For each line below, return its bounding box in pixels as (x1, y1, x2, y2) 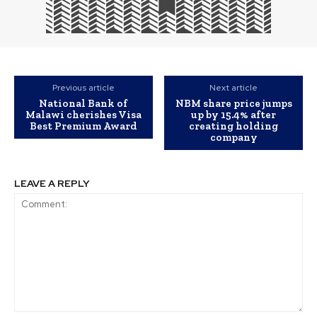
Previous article (52, 82, 115, 94)
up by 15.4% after (191, 108, 277, 122)
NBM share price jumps (175, 97, 292, 110)
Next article (209, 82, 258, 94)
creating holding (189, 120, 279, 133)
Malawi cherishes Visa (25, 108, 142, 122)
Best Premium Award (29, 120, 137, 133)
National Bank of (39, 97, 128, 110)
